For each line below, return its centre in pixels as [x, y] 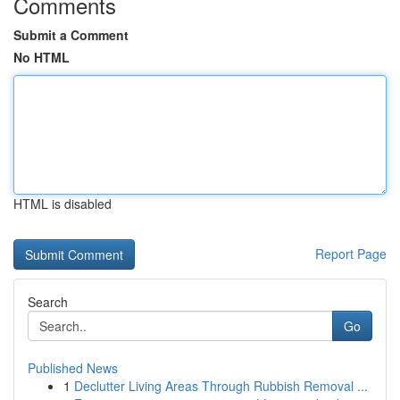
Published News [73, 368]
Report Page [351, 254]
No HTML [42, 57]
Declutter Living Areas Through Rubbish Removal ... [221, 386]
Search [48, 302]
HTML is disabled [62, 204]
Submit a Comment [71, 35]
